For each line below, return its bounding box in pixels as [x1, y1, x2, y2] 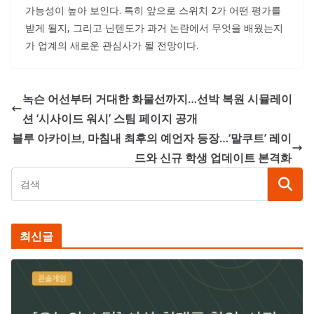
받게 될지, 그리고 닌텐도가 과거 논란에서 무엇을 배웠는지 [25, 21, 283, 34]
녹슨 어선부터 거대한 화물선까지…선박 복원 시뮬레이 [22, 91, 292, 107]
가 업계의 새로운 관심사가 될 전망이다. [25, 39, 198, 52]
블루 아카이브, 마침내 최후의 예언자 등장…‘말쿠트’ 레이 [12, 130, 292, 146]
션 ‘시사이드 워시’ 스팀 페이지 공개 [22, 111, 198, 126]
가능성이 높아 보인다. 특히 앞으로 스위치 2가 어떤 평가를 [25, 4, 281, 17]
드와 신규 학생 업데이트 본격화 [135, 150, 292, 165]
